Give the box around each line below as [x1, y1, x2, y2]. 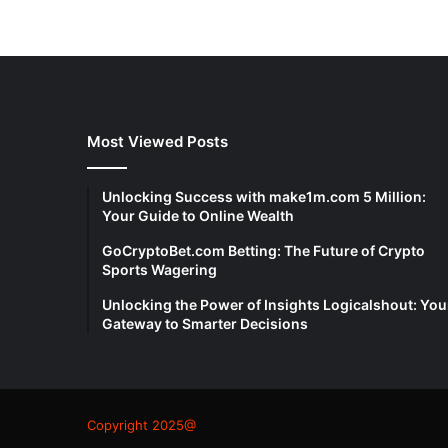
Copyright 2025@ [87, 417, 196, 434]
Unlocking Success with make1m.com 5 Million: [102, 188, 426, 206]
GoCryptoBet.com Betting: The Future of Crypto [102, 242, 425, 260]
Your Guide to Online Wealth [102, 207, 294, 225]
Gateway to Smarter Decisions [102, 315, 308, 333]
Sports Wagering [102, 261, 217, 279]
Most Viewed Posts [87, 132, 228, 152]
